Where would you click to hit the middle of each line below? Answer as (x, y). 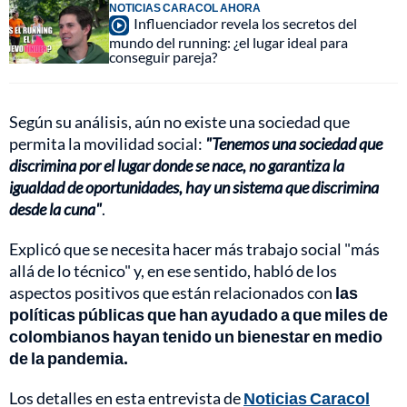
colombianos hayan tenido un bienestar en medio (196, 336)
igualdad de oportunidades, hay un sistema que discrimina (194, 187)
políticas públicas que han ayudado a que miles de (199, 314)
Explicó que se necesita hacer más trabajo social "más (194, 249)
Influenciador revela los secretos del (245, 24)
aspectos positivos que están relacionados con (172, 293)
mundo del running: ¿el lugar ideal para (228, 42)
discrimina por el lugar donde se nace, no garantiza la (177, 165)
